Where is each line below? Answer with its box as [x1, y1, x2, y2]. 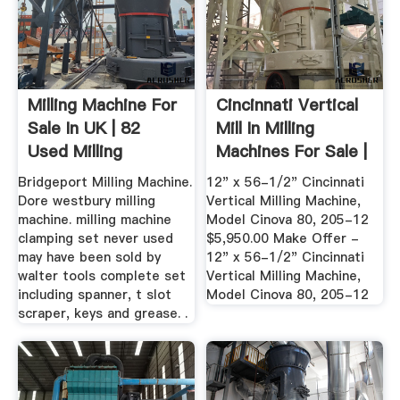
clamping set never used [17, 229, 173, 248]
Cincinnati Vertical [216, 93, 359, 116]
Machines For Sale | [216, 139, 368, 162]
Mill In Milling [216, 116, 315, 139]
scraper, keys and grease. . [17, 304, 187, 323]
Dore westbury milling [17, 192, 155, 211]
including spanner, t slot [17, 286, 171, 304]
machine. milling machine [17, 211, 171, 229]
